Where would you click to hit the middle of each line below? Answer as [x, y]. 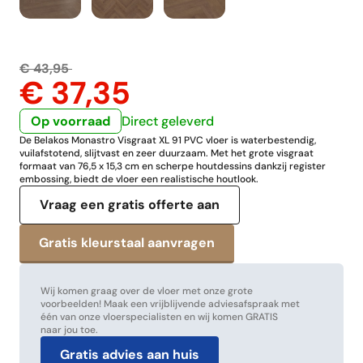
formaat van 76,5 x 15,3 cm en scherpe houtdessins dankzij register [173, 166]
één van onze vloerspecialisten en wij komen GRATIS [159, 316]
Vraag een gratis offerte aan [130, 204]
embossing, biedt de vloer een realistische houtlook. [139, 179]
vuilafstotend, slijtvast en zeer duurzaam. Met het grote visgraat [167, 153]
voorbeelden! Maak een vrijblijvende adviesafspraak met [170, 303]
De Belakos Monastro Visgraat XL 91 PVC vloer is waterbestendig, [168, 140]
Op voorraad [70, 121]
